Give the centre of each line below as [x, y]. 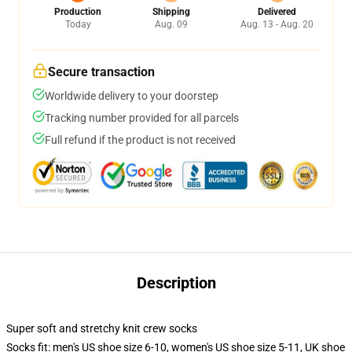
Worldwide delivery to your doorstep [132, 96]
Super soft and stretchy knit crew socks [102, 328]
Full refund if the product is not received [140, 140]
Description [176, 283]
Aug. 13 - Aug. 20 [277, 24]
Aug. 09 [171, 24]
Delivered [277, 12]
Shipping [171, 12]
